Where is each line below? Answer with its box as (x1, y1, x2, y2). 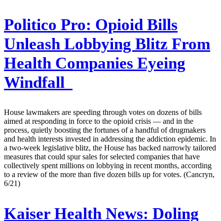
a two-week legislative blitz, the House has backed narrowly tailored (4, 144, 216, 152)
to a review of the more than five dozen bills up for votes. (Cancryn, (4, 170, 215, 179)
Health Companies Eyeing (4, 54, 185, 72)
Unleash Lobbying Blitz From (4, 35, 210, 53)
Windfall (4, 73, 73, 91)
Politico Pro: (4, 15, 91, 34)
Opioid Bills (91, 15, 178, 34)
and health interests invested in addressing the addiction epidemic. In (4, 135, 216, 144)
